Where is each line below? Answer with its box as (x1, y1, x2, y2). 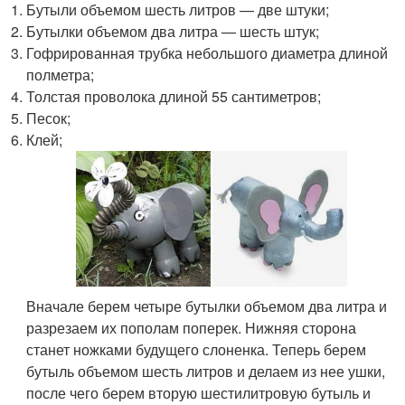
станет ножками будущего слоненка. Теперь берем (26, 338, 367, 360)
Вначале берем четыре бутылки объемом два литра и (26, 295, 388, 316)
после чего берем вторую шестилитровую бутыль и (26, 381, 372, 403)
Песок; (26, 107, 71, 128)
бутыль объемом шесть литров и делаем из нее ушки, (26, 360, 386, 381)
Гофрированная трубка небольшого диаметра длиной (26, 42, 389, 63)
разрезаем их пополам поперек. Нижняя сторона (26, 316, 357, 338)
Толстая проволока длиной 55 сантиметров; (26, 85, 322, 107)
